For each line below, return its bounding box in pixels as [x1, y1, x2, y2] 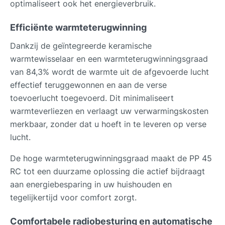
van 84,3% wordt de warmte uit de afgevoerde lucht [10, 66, 209, 77]
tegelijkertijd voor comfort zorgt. [10, 192, 137, 202]
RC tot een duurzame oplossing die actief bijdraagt [10, 166, 205, 176]
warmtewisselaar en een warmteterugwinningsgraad [10, 53, 208, 64]
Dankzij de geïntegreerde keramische [10, 40, 152, 51]
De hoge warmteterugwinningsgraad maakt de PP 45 [10, 153, 212, 163]
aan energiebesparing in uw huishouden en [10, 179, 172, 189]
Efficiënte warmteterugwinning [10, 22, 147, 33]
